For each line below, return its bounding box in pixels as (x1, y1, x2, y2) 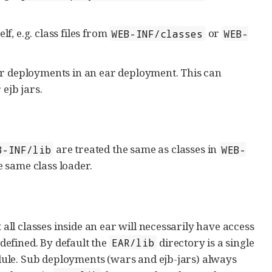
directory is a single (157, 235, 254, 250)
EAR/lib (111, 236, 154, 249)
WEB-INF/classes (112, 27, 203, 40)
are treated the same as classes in (53, 142, 220, 157)
